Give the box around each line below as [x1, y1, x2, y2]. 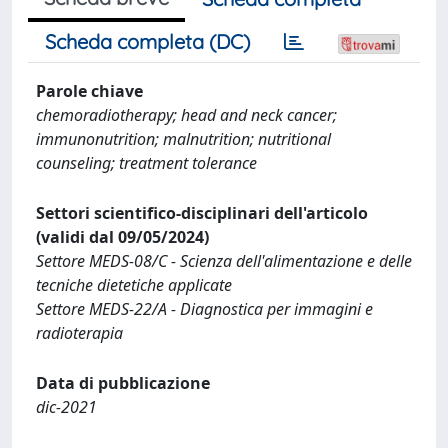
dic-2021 [36, 396, 97, 418]
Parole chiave [36, 80, 143, 102]
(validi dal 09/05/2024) [36, 226, 209, 248]
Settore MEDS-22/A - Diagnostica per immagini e [36, 298, 373, 320]
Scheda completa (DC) [45, 29, 250, 54]
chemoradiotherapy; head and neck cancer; [36, 104, 337, 126]
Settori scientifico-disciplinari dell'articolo [36, 202, 368, 224]
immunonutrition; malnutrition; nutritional [36, 128, 331, 150]
